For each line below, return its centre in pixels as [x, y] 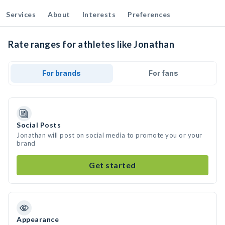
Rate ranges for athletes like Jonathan [91, 44]
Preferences [149, 14]
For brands [62, 73]
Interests [99, 14]
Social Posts [39, 125]
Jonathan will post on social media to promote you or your [109, 135]
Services [21, 14]
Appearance [38, 219]
